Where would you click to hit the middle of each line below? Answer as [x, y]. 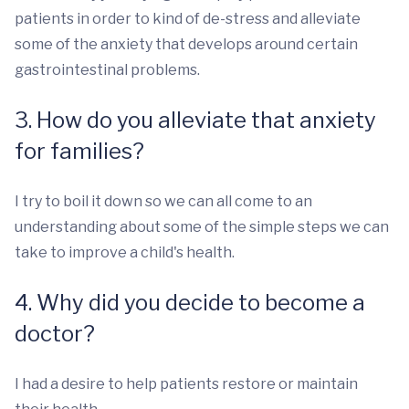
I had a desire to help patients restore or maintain [186, 384]
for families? [79, 152]
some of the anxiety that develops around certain [186, 45]
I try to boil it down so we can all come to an [163, 202]
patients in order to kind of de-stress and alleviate [188, 19]
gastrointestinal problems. [109, 70]
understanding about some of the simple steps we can [202, 227]
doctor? [55, 334]
